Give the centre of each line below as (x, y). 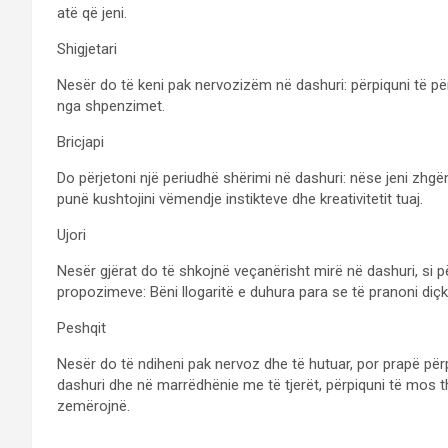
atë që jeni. (92, 13)
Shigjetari (87, 49)
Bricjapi (80, 142)
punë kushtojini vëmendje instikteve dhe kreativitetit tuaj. (240, 199)
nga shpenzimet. (111, 106)
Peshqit (81, 328)
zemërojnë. (93, 406)
